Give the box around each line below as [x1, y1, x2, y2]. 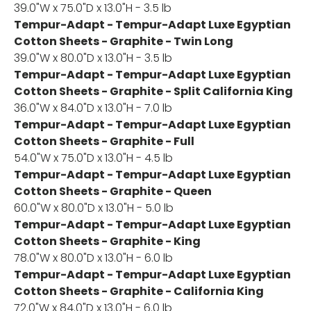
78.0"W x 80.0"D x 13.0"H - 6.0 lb [14, 250, 173, 267]
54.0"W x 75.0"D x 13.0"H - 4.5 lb [14, 150, 173, 167]
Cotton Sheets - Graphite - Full [14, 133, 194, 150]
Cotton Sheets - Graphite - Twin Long [14, 33, 233, 50]
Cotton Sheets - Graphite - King [14, 233, 201, 250]
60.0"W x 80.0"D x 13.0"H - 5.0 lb [14, 200, 174, 217]
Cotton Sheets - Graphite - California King [14, 283, 264, 300]
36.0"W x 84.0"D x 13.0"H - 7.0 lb [14, 100, 172, 117]
